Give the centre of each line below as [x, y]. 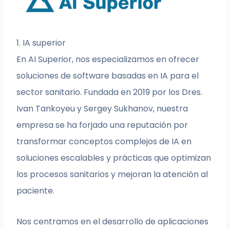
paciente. [36, 191]
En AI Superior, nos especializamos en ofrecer [108, 60]
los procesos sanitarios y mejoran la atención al [112, 175]
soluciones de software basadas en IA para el [108, 76]
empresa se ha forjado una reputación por [102, 125]
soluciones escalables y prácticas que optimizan [114, 158]
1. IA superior [41, 43]
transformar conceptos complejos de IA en [104, 142]
